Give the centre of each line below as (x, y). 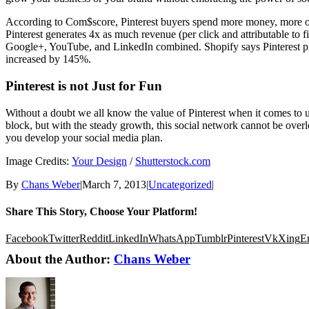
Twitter (64, 239)
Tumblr (211, 239)
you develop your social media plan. (84, 137)
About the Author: (60, 259)
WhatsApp (172, 239)
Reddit (94, 239)
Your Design (99, 161)
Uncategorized (180, 184)
